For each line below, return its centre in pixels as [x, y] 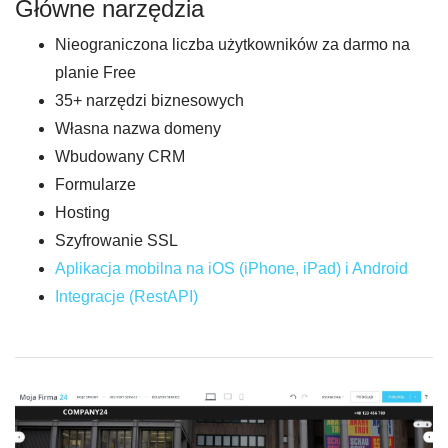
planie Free [95, 73]
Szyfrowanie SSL [116, 241]
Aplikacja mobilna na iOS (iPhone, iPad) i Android [231, 269]
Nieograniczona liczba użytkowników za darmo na [232, 45]
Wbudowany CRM [120, 157]
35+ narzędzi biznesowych [149, 101]
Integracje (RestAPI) [126, 297]
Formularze [95, 185]
